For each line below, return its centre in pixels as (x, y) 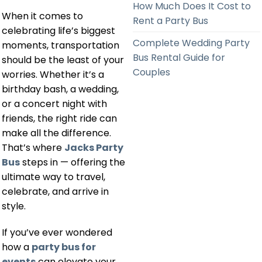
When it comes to (42, 16)
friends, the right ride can (59, 118)
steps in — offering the (73, 162)
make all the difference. (56, 133)
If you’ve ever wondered (57, 233)
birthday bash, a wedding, (60, 89)
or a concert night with (54, 104)
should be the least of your (63, 60)
